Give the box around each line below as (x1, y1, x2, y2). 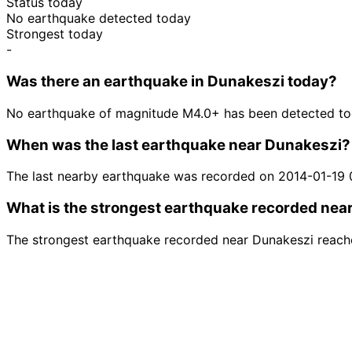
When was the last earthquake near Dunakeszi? (6, 135, 350, 154)
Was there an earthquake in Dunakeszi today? (6, 72, 337, 91)
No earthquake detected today (6, 10, 191, 27)
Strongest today (6, 26, 103, 42)
